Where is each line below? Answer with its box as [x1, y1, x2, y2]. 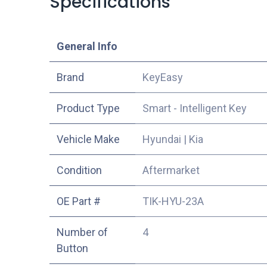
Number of [56, 225, 108, 238]
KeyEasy [142, 70, 183, 83]
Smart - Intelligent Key [142, 101, 247, 114]
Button [56, 241, 88, 254]
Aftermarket [142, 163, 200, 176]
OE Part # [56, 194, 101, 207]
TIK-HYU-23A [142, 194, 204, 207]
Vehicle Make [56, 132, 120, 145]
